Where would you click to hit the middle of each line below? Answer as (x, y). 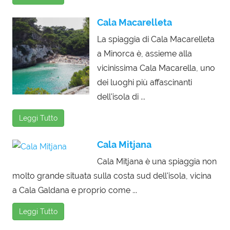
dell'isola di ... (121, 97)
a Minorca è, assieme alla (145, 53)
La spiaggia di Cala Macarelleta (156, 39)
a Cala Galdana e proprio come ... (75, 190)
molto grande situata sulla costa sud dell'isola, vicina (112, 176)
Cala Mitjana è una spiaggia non (157, 161)
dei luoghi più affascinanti (145, 82)
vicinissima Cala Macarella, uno (156, 68)
